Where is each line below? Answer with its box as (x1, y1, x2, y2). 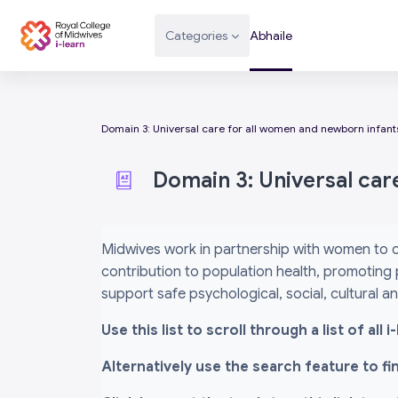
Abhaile (249, 27, 292, 44)
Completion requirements (100, 226, 266, 243)
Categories (164, 27, 227, 44)
